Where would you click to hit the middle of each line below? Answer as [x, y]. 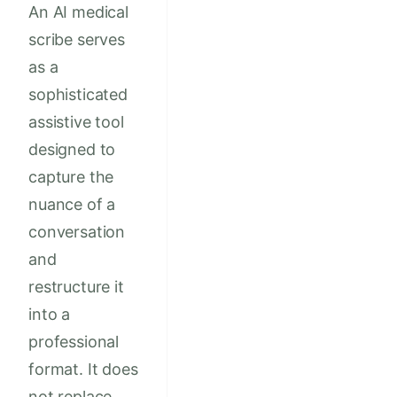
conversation [77, 232]
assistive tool [76, 122]
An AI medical [78, 12]
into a [50, 315]
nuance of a [72, 205]
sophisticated [78, 95]
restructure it [76, 287]
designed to [72, 150]
